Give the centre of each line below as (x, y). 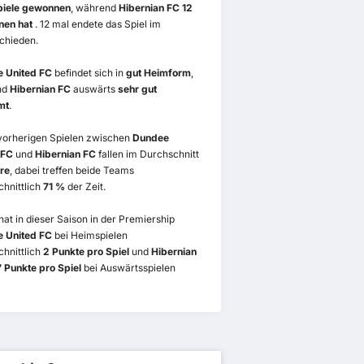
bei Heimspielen (89, 236)
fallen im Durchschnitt (147, 154)
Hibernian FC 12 (155, 8)
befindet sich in (89, 73)
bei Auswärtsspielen (128, 268)
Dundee (150, 138)
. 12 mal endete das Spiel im (97, 24)
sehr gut (137, 89)
